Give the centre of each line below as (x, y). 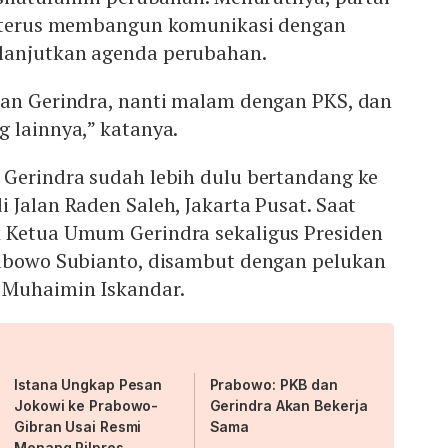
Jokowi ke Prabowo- (86, 406)
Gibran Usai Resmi (78, 427)
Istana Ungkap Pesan (88, 385)
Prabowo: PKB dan (273, 385)
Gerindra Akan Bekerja (288, 406)
